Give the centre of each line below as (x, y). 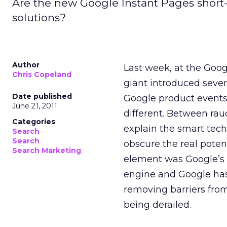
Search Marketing (47, 150)
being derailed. (157, 205)
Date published (42, 96)
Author (26, 65)
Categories (34, 122)
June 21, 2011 (35, 106)
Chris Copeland (42, 74)
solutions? (39, 17)
